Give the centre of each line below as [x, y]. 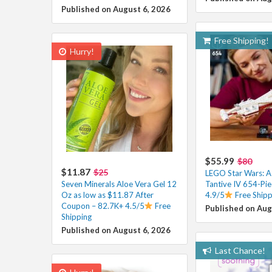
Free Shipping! [240, 40]
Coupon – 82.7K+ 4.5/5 [103, 206]
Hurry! [81, 51]
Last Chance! [239, 250]
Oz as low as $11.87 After [107, 195]
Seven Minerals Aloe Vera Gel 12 [119, 184]
